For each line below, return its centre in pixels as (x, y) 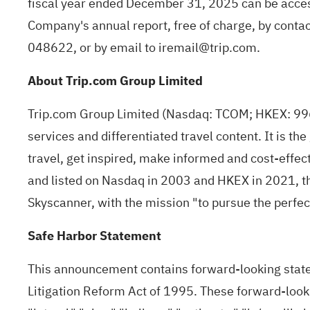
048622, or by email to (93, 47)
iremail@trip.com (208, 47)
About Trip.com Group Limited (115, 81)
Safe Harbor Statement (94, 236)
